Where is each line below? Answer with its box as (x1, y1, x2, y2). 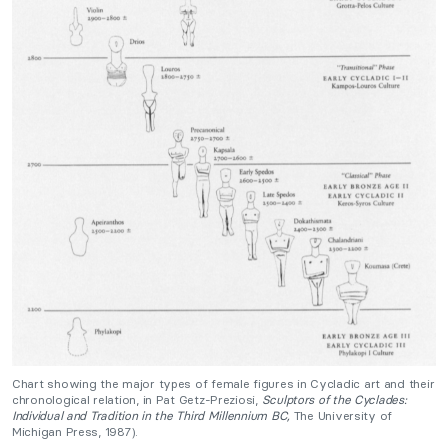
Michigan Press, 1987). (12, 424, 139, 440)
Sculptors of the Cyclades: (261, 392, 407, 408)
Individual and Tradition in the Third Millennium (12, 408, 268, 424)
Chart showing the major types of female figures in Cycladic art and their (12, 376, 435, 392)
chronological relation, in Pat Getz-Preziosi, (12, 392, 262, 408)
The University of (293, 408, 393, 424)
